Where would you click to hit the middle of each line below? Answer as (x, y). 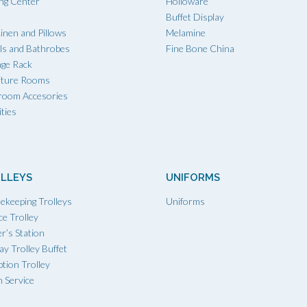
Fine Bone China (200, 48)
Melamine (186, 32)
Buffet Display (195, 16)
